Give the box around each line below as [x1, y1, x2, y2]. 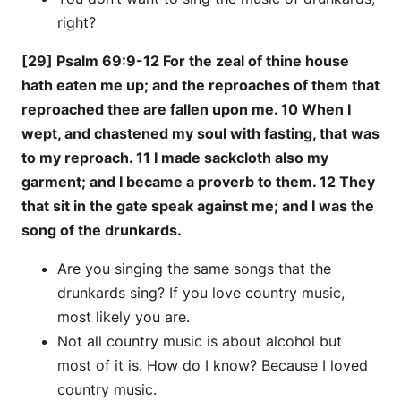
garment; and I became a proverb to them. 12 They [21, 172, 375, 191]
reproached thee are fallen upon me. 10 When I [21, 99, 351, 118]
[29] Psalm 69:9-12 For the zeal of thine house [21, 51, 349, 70]
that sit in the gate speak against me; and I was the [21, 196, 374, 215]
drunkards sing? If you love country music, [57, 283, 345, 302]
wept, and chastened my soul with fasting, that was [21, 124, 380, 142]
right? [57, 13, 96, 31]
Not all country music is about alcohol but [57, 331, 342, 350]
